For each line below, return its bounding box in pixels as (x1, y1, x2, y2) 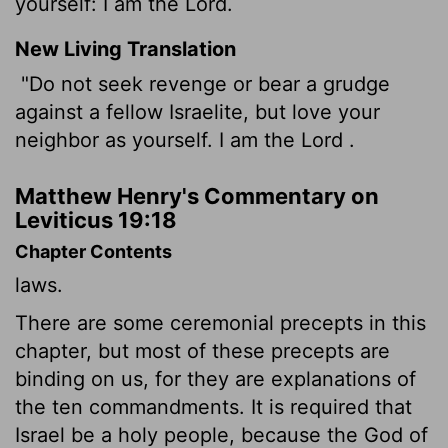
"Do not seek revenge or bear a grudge (15, 72, 390, 97)
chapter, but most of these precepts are (15, 339, 390, 364)
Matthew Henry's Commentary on (15, 183, 379, 210)
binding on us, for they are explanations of (15, 367, 416, 392)
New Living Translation (15, 37, 236, 62)
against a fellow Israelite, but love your (15, 100, 380, 125)
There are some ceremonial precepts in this (15, 311, 426, 336)
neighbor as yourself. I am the (15, 128, 301, 153)
